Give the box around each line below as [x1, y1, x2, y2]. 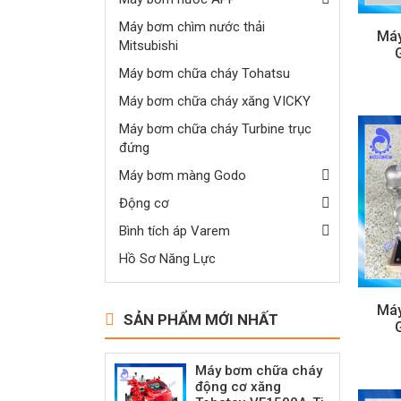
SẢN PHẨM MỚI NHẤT [124, 310, 278, 328]
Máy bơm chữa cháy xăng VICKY [119, 92, 311, 109]
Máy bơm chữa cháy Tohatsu [119, 64, 290, 81]
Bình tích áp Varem [119, 222, 230, 239]
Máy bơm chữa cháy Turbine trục [119, 120, 311, 137]
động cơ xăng [195, 378, 281, 395]
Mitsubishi [119, 37, 178, 54]
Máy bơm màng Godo [119, 166, 246, 183]
